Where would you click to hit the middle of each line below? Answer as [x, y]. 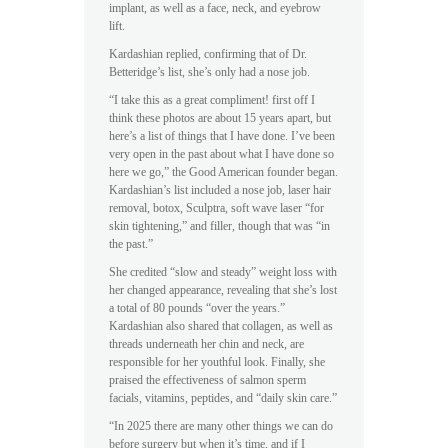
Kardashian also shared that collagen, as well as [221, 325]
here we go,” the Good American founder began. [223, 171]
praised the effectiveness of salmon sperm [207, 379]
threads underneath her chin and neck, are [206, 343]
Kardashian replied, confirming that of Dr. [208, 53]
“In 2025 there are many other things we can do [221, 425]
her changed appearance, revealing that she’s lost [223, 289]
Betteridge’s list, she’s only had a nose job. [209, 71]
